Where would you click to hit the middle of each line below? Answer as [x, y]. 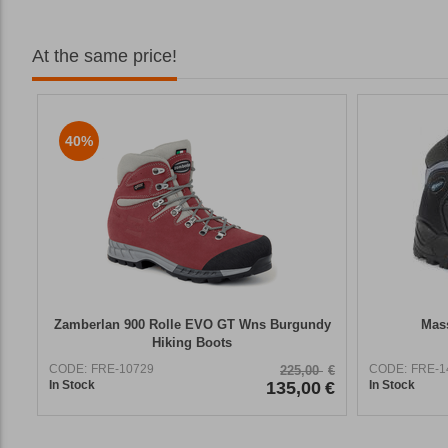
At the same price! [104, 55]
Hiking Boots [192, 342]
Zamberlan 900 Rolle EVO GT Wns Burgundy [192, 324]
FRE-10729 [122, 368]
